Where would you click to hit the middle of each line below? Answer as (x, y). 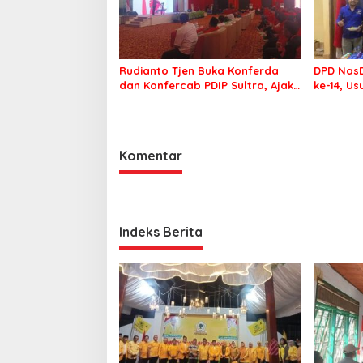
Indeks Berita (161, 231)
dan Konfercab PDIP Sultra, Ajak (206, 85)
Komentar (151, 155)
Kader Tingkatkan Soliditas (192, 99)
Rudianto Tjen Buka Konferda (199, 70)
